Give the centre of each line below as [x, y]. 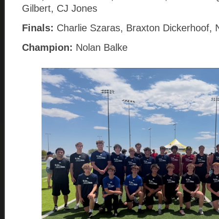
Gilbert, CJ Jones [60, 9]
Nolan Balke [100, 48]
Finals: [39, 28]
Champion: [47, 48]
